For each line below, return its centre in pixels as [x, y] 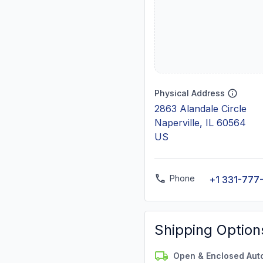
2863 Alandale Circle [200, 109]
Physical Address [190, 93]
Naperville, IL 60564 [200, 123]
